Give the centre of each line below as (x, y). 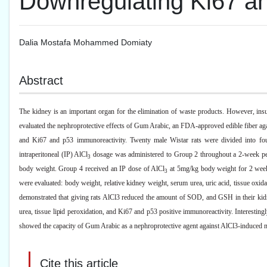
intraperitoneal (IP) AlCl (54, 155)
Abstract (41, 81)
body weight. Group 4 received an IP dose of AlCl (92, 169)
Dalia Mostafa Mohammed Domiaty (86, 43)
